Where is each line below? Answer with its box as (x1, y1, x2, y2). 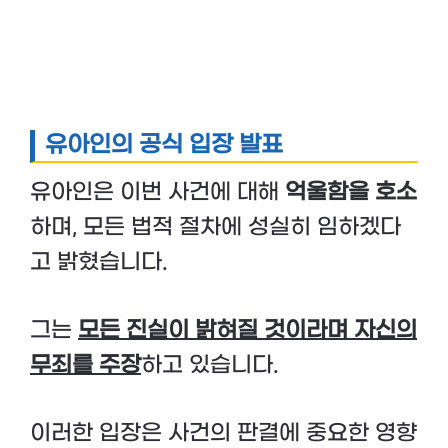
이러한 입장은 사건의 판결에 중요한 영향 (30, 419, 417, 446)
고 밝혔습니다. (30, 248, 168, 275)
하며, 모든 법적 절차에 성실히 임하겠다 (30, 213, 401, 240)
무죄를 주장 (30, 351, 141, 378)
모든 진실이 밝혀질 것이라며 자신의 (78, 316, 417, 343)
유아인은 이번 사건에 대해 (30, 178, 285, 205)
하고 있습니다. (141, 351, 279, 378)
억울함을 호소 (285, 178, 417, 205)
